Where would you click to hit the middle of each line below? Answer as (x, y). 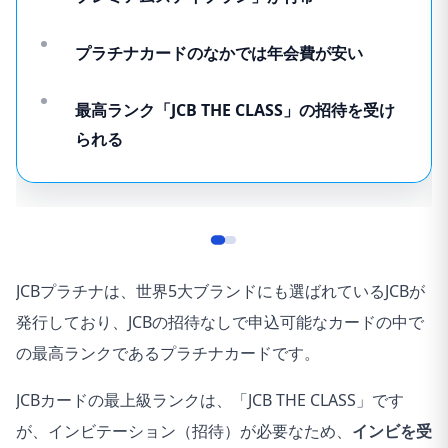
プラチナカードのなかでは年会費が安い (219, 53)
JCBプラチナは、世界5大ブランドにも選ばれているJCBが (220, 291)
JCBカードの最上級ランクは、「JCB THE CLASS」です (210, 400)
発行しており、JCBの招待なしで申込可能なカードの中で (220, 322)
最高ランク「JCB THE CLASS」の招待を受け (235, 110)
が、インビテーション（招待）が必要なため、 (184, 431)
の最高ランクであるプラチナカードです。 (168, 353)
